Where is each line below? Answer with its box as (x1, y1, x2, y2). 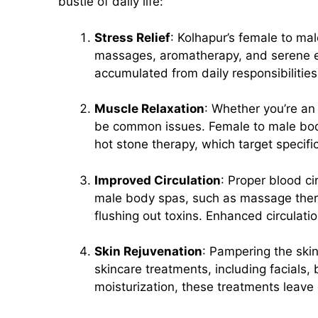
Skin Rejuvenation (94, 244, 202, 259)
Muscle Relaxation (94, 102, 204, 116)
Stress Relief (94, 30, 170, 45)
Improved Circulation (94, 172, 221, 187)
